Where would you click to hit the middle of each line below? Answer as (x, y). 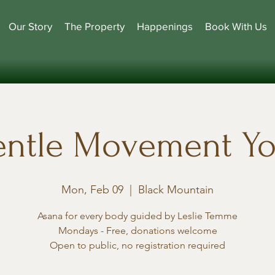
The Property (95, 26)
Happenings (165, 26)
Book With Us (236, 26)
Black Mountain (176, 190)
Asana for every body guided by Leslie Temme (137, 216)
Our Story (30, 26)
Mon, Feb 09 (92, 190)
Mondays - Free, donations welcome (137, 230)
